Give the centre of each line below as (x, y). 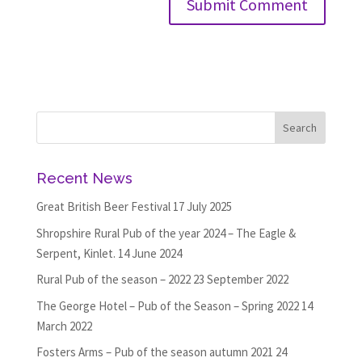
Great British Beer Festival (103, 206)
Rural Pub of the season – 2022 (113, 279)
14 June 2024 (149, 253)
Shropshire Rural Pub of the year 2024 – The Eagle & (166, 233)
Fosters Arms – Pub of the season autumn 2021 (154, 352)
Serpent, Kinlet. (76, 253)
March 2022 (64, 326)
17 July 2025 (202, 206)
